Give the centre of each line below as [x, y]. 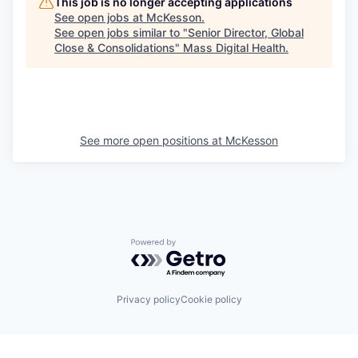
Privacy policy [148, 300]
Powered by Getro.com [201, 246]
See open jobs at [100, 17]
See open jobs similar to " [121, 32]
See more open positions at [153, 140]
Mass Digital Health [234, 47]
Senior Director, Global [246, 32]
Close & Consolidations [115, 47]
